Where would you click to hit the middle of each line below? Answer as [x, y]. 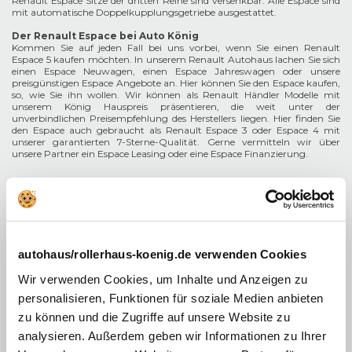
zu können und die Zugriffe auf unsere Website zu [154, 317]
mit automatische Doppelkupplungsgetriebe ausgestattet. [144, 12]
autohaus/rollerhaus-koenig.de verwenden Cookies [162, 254]
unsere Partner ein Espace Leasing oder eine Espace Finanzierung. [160, 153]
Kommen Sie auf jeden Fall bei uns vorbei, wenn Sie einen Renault [176, 47]
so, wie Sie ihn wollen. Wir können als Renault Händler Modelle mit [176, 94]
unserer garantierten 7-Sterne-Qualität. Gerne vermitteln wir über [176, 141]
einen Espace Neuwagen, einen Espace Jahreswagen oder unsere [176, 71]
